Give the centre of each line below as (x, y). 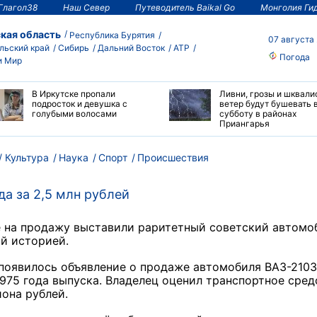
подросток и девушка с (79, 104)
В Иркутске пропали (73, 94)
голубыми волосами (74, 114)
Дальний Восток (131, 47)
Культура (27, 157)
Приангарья (244, 123)
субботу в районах (258, 114)
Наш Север (86, 7)
